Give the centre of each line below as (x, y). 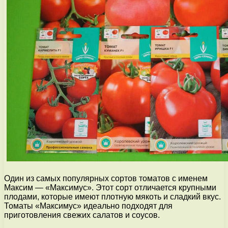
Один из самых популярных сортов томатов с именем (106, 179)
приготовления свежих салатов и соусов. (82, 215)
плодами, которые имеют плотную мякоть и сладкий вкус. (112, 197)
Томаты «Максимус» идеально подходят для (88, 206)
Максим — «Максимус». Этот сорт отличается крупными (110, 188)
